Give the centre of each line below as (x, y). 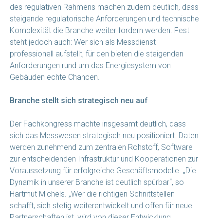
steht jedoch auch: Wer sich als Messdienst (83, 42)
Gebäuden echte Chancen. (55, 77)
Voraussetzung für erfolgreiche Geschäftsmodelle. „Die (103, 170)
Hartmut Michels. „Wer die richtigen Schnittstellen (92, 194)
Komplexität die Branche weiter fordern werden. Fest (100, 30)
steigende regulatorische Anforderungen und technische (104, 18)
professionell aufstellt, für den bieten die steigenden (97, 54)
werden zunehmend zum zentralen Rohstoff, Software (101, 147)
